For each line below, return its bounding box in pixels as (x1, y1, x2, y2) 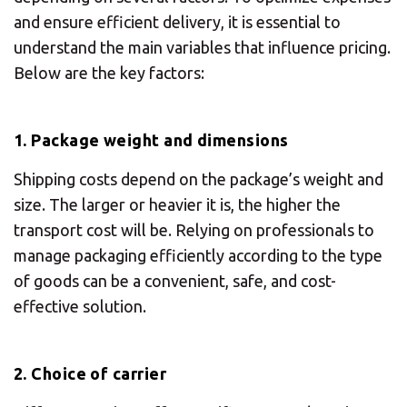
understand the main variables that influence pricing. (14, 37, 391, 56)
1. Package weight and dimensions (14, 130, 289, 149)
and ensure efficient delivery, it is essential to (14, 12, 341, 31)
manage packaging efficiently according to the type (14, 245, 382, 264)
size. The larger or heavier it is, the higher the (14, 194, 341, 213)
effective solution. (14, 296, 146, 315)
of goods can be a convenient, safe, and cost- (14, 271, 336, 290)
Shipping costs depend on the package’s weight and (14, 169, 383, 188)
